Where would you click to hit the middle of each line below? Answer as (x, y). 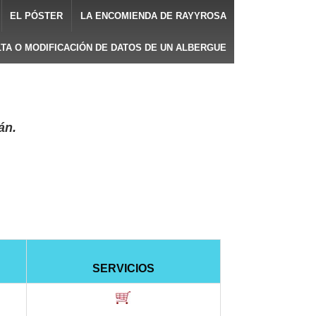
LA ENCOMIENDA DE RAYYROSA (153, 16)
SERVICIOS (123, 268)
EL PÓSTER (37, 16)
